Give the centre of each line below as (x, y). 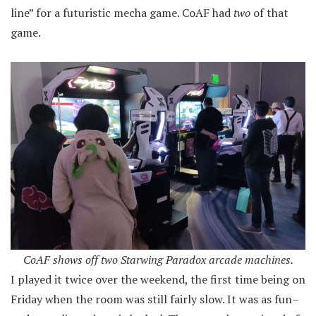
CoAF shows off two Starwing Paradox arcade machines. (158, 259)
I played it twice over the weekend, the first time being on (158, 279)
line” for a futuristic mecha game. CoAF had (122, 12)
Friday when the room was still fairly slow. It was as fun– (154, 299)
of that (269, 12)
